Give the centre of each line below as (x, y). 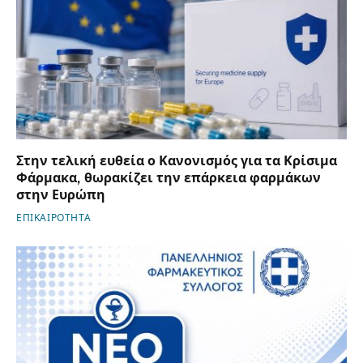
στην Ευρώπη (61, 194)
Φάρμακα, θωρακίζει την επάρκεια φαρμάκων (169, 177)
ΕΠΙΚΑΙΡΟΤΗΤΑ (54, 218)
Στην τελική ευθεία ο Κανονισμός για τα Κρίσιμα (177, 160)
